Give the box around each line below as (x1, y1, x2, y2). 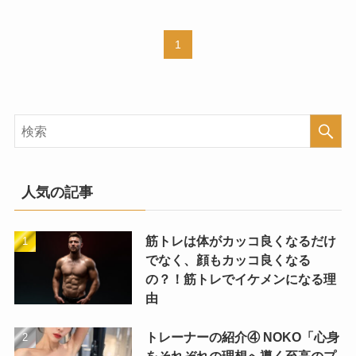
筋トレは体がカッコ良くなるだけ (145, 234, 336, 249)
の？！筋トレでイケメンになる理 (145, 272, 336, 287)
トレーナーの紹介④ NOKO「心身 (145, 329, 339, 344)
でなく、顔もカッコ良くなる (145, 253, 311, 268)
